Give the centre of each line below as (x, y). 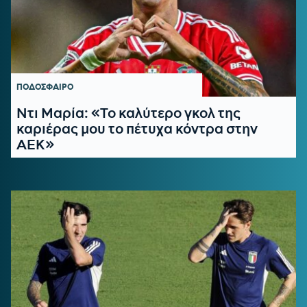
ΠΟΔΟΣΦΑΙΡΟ (45, 87)
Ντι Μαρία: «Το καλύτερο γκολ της (128, 113)
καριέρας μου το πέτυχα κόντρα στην (137, 128)
